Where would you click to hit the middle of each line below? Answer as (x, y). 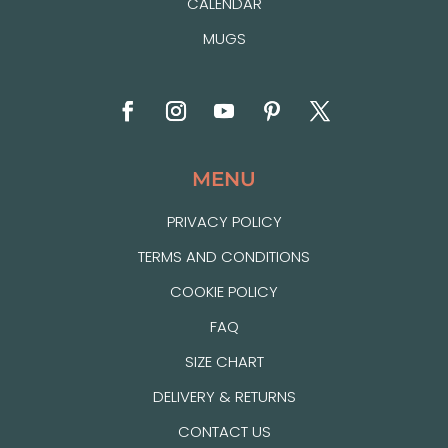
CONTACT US (224, 431)
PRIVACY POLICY (224, 221)
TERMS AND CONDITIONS (224, 256)
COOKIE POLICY (224, 291)
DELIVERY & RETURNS (224, 396)
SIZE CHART (224, 361)
